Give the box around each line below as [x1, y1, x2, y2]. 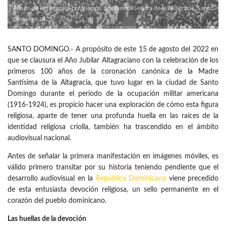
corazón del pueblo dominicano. [8, 197, 106, 205]
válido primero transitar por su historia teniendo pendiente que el [8, 164, 218, 172]
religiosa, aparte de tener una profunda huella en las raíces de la [8, 112, 218, 120]
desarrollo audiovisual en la [8, 175, 96, 183]
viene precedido [166, 175, 219, 183]
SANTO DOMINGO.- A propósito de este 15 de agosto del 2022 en [8, 46, 218, 53]
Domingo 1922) [13, 16, 54, 23]
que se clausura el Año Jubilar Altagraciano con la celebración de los [8, 57, 218, 65]
